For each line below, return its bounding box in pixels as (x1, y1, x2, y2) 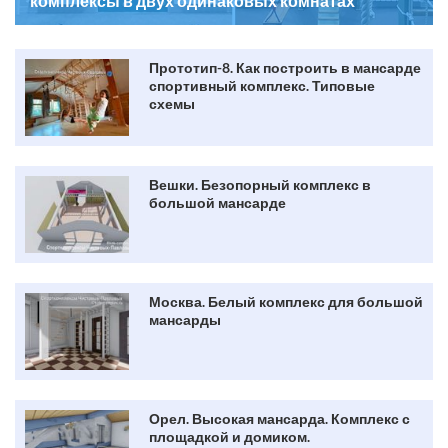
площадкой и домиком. (149, 427, 310, 445)
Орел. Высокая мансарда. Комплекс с (149, 409, 410, 427)
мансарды (149, 310, 221, 328)
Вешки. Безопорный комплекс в (149, 175, 371, 193)
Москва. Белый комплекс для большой (149, 292, 423, 310)
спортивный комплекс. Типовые (149, 76, 375, 94)
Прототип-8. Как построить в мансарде (149, 58, 421, 76)
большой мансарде (149, 193, 286, 211)
